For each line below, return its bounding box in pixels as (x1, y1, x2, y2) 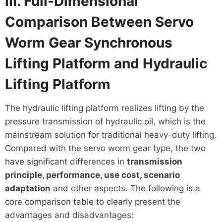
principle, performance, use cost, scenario (4, 169, 180, 180)
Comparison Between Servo (4, 13, 194, 30)
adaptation (4, 183, 51, 193)
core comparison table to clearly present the (4, 196, 180, 207)
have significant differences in (4, 156, 127, 166)
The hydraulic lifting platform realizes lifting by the (4, 103, 204, 113)
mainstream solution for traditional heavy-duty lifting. (4, 129, 217, 140)
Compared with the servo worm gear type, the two (4, 143, 206, 153)
